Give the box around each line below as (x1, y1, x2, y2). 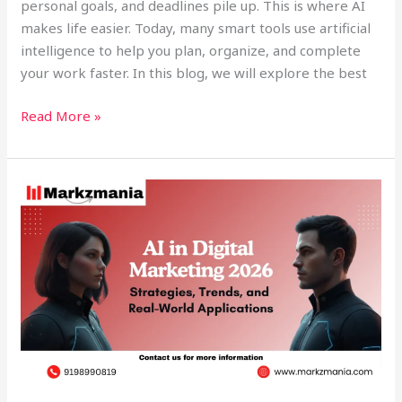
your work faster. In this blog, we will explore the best (21, 64, 368, 83)
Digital (20, 224, 62, 243)
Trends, (20, 314, 69, 333)
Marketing (20, 247, 88, 266)
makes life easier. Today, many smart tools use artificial (21, 19, 371, 38)
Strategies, (20, 292, 90, 310)
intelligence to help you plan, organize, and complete (21, 41, 362, 60)
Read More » (21, 106, 102, 125)
